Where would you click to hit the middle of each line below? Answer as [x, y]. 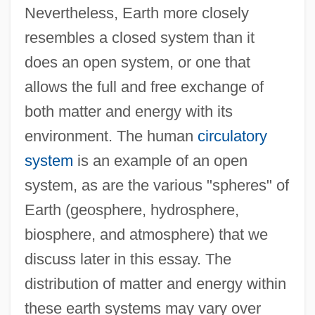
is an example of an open [160, 160]
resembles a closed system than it [139, 37]
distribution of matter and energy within [155, 283]
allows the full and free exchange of [144, 86]
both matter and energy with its [128, 111]
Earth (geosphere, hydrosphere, [131, 210]
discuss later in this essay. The [128, 259]
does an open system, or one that [137, 62]
